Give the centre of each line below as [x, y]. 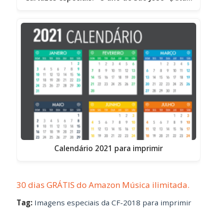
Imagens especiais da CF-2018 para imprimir [113, 203]
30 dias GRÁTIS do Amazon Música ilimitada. [103, 185]
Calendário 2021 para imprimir [108, 148]
